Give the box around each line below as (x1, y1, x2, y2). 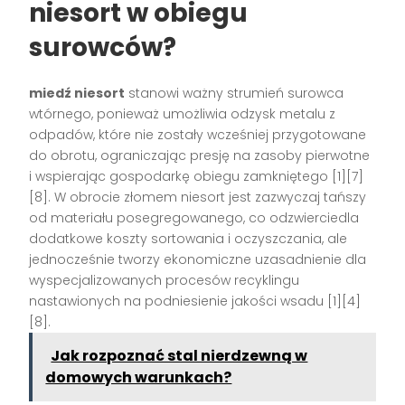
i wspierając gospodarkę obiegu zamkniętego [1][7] (29, 167, 364, 186)
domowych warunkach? (45, 367, 232, 389)
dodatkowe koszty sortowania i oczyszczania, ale (29, 230, 348, 249)
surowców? (29, 30, 177, 66)
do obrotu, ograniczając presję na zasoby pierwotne (29, 146, 371, 165)
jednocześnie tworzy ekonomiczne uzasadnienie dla (29, 250, 367, 269)
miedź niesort (29, 84, 126, 103)
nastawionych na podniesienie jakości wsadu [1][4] (29, 292, 362, 311)
